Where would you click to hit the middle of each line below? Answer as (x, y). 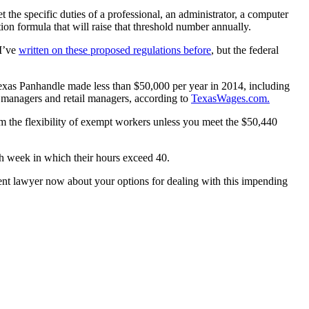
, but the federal (245, 50)
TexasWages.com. (230, 98)
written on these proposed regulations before (115, 50)
